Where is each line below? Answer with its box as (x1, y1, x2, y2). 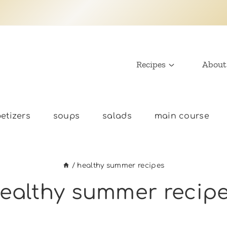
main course (154, 111, 210, 121)
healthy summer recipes (77, 161, 165, 169)
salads (102, 111, 132, 121)
